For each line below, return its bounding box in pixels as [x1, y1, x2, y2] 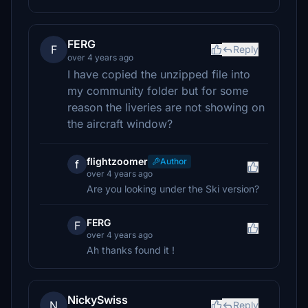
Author [160, 156, 187, 166]
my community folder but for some [67, 84, 248, 98]
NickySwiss [67, 293, 128, 307]
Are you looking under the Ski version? [87, 183, 259, 195]
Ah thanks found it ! [87, 244, 175, 256]
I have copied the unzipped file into [67, 67, 250, 81]
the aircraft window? [67, 117, 173, 131]
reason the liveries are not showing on [67, 100, 265, 114]
